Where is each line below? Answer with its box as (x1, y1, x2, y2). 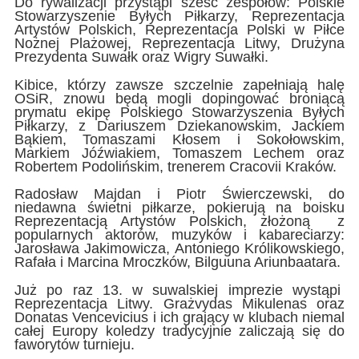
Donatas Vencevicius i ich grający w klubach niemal (14, 309, 345, 326)
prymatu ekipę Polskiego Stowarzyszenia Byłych (14, 103, 345, 120)
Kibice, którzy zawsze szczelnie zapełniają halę (14, 76, 345, 93)
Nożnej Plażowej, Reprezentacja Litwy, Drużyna (14, 34, 345, 51)
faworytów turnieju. (14, 337, 135, 353)
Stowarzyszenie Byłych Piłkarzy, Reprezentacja (14, 7, 345, 24)
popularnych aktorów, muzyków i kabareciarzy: (14, 227, 345, 244)
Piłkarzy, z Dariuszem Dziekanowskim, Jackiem (14, 117, 345, 134)
